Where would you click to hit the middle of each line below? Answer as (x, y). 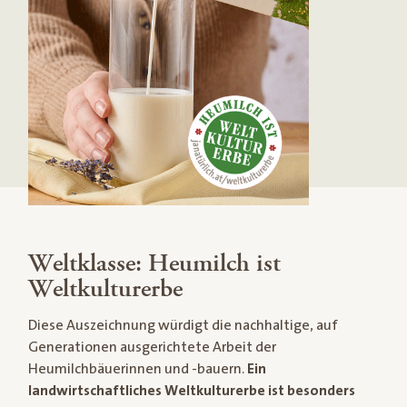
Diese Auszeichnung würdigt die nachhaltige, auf (183, 325)
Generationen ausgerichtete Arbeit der (152, 347)
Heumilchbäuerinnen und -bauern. (137, 368)
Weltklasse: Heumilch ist (154, 263)
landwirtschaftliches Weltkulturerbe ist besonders (191, 390)
